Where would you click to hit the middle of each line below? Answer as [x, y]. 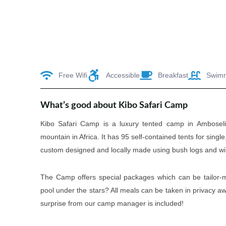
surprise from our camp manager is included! [112, 203]
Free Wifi [73, 75]
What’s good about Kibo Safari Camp [114, 105]
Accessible [123, 75]
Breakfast [173, 75]
